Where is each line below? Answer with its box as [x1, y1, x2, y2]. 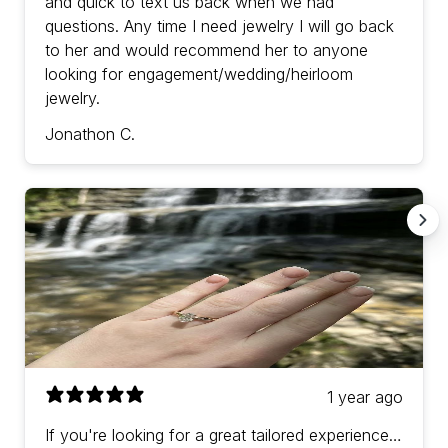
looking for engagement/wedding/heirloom [45, 64, 353, 85]
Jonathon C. [45, 124, 135, 145]
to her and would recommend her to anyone [45, 40, 368, 61]
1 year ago [327, 387, 403, 408]
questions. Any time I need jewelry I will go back [45, 16, 394, 37]
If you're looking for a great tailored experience [45, 425, 389, 446]
